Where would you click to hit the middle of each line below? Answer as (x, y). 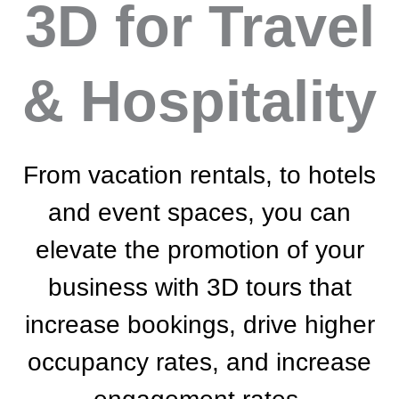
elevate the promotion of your (199, 250)
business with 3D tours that (199, 287)
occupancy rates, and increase (199, 362)
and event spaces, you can (199, 212)
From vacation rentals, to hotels (199, 175)
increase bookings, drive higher (199, 325)
